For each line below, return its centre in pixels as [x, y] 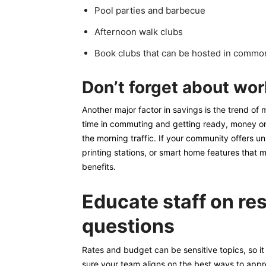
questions [128, 226]
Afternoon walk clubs [139, 32]
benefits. [99, 167]
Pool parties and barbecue [150, 10]
